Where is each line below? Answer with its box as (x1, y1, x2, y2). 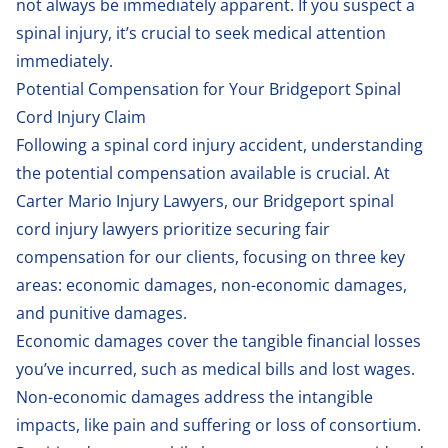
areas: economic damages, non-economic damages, (16, 273, 407, 296)
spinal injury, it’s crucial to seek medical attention (16, 21, 386, 44)
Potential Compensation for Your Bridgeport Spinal (16, 77, 401, 100)
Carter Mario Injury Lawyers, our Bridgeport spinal (16, 189, 394, 212)
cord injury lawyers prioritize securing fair (16, 217, 330, 240)
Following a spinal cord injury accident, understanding (16, 133, 423, 156)
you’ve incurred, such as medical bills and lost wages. (16, 357, 415, 380)
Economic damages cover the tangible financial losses (16, 329, 421, 352)
